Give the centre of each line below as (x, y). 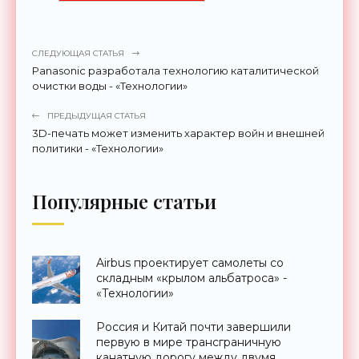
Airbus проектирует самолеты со (190, 263)
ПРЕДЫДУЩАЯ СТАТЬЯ (97, 116)
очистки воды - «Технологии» (110, 86)
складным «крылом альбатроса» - (192, 278)
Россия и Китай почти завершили (194, 327)
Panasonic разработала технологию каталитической (175, 71)
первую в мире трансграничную (189, 343)
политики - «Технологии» (98, 149)
